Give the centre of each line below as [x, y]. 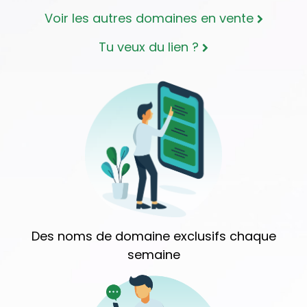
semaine [153, 255]
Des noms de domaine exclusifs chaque [153, 236]
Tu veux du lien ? [150, 47]
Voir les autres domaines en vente [150, 18]
